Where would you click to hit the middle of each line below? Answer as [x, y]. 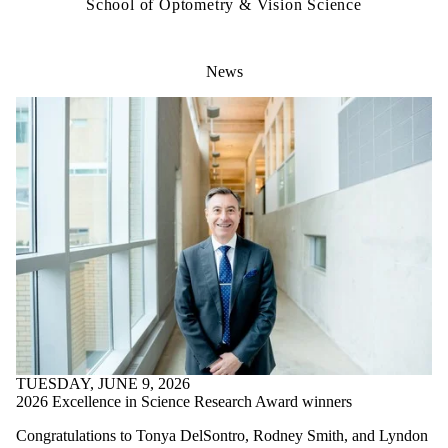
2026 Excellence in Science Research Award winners [184, 401]
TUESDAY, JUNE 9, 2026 [103, 383]
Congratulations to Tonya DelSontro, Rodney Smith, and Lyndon [222, 435]
